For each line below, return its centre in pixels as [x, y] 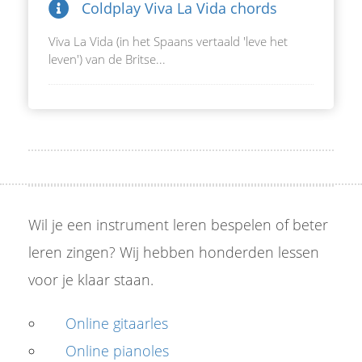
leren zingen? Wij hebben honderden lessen [174, 252]
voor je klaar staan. [91, 280]
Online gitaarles [117, 323]
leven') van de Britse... [107, 59]
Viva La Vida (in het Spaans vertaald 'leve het [168, 41]
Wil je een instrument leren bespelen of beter [178, 225]
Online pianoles [118, 351]
